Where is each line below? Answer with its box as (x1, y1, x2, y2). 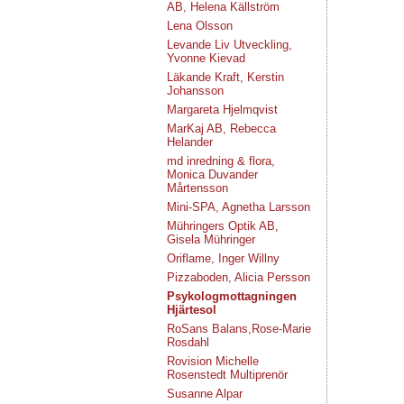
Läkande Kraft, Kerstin (167, 70, 284, 84)
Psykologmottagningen (167, 289, 297, 303)
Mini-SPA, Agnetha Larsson (167, 200, 310, 214)
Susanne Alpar (167, 387, 243, 400)
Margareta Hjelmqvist (167, 103, 278, 116)
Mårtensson (167, 181, 228, 195)
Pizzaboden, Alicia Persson (167, 271, 310, 284)
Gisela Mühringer (167, 233, 255, 246)
